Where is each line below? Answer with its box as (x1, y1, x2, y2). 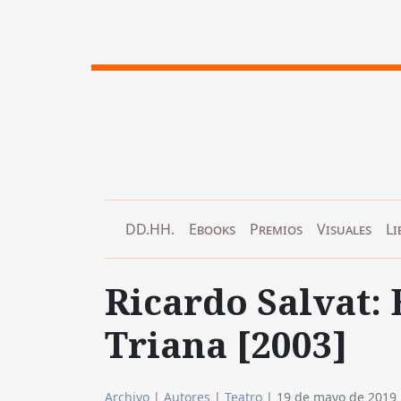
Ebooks (189, 218, 235, 239)
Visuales (317, 218, 371, 239)
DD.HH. (125, 218, 175, 239)
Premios (250, 218, 303, 239)
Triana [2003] (105, 319, 347, 369)
